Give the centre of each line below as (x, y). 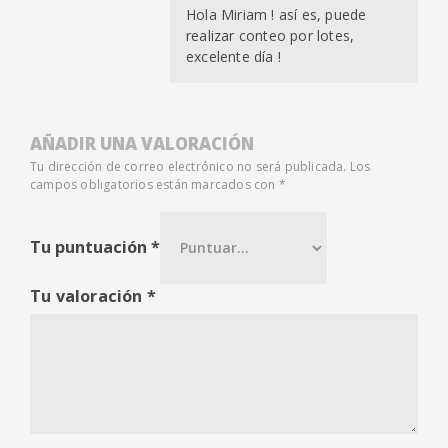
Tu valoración (88, 295)
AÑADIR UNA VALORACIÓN (142, 144)
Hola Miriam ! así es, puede (276, 15)
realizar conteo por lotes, (270, 36)
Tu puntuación (90, 247)
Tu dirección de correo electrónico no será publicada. (188, 167)
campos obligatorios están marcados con (154, 185)
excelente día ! (233, 57)
